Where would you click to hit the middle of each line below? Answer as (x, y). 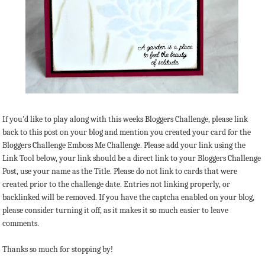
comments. (21, 223)
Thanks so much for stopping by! (58, 249)
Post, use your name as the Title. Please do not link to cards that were (120, 171)
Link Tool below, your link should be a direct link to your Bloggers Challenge (132, 158)
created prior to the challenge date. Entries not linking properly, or (116, 184)
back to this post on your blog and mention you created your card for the (127, 132)
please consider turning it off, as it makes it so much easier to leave (115, 210)
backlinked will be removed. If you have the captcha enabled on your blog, (128, 197)
